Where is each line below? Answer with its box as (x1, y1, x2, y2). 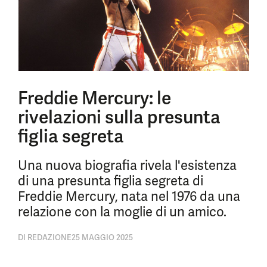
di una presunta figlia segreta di (18, 172, 203, 190)
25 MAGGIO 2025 (72, 232, 133, 243)
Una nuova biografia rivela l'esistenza (18, 157, 237, 174)
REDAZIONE (26, 232, 72, 243)
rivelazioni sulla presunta (18, 105, 221, 129)
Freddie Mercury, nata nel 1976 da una (18, 188, 240, 205)
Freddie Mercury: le (18, 86, 171, 110)
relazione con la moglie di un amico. (18, 203, 226, 221)
